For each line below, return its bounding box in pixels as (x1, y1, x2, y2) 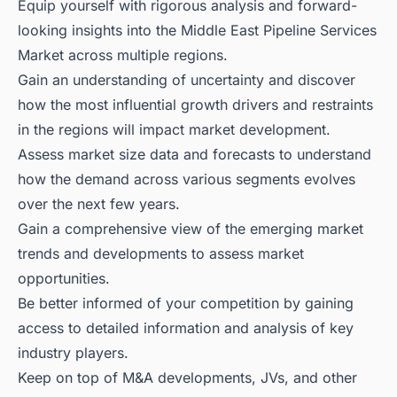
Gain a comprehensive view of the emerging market (18, 220, 363, 238)
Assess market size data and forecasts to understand (18, 145, 371, 164)
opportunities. (18, 269, 110, 288)
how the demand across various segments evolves (18, 170, 355, 189)
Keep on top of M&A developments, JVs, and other (18, 369, 357, 387)
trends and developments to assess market (18, 245, 304, 263)
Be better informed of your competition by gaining (18, 294, 354, 313)
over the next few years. (18, 195, 180, 214)
